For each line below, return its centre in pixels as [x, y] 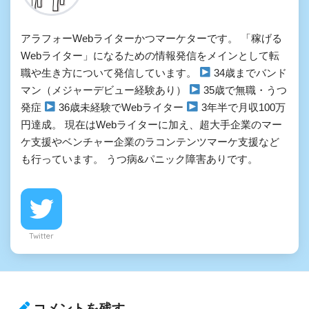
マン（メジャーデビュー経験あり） [105, 90]
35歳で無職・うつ [244, 90]
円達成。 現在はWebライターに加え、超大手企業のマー [151, 124]
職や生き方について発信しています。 [110, 72]
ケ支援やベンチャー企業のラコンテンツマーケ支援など [150, 141]
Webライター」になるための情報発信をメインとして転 [150, 55]
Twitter [41, 236]
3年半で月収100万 [242, 107]
